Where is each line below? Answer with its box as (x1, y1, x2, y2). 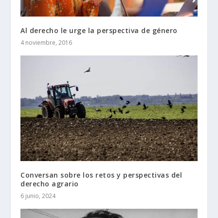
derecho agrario (20, 179, 79, 189)
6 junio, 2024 (20, 192, 56, 200)
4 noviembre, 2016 (20, 38, 73, 47)
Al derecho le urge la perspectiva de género (20, 25, 178, 35)
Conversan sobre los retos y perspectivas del (20, 170, 182, 180)
